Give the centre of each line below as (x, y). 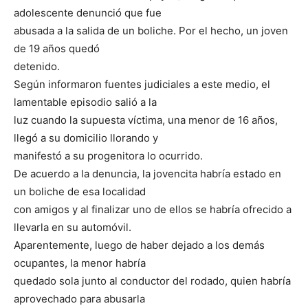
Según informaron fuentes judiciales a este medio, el (142, 84)
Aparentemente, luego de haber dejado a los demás (139, 245)
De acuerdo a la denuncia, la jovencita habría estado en (147, 174)
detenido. (37, 66)
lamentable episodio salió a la (85, 102)
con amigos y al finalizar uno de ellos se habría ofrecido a (153, 209)
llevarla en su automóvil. (73, 227)
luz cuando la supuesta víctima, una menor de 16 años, (146, 120)
